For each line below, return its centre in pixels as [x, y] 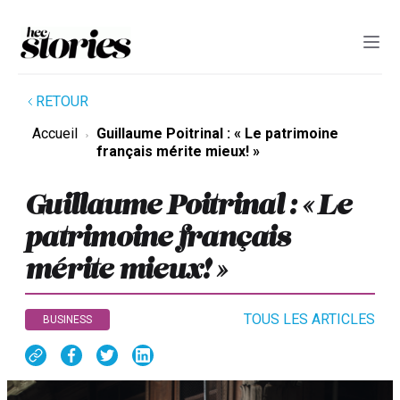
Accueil [55, 134]
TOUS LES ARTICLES [309, 320]
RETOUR [62, 102]
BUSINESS [67, 320]
